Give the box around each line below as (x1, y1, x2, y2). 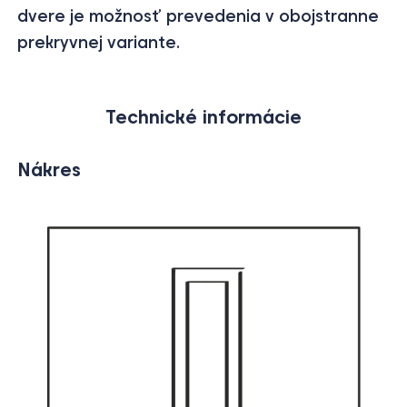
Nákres (17, 158, 82, 181)
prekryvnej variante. (17, 32, 181, 53)
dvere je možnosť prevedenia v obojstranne (17, 5, 380, 26)
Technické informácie (105, 105, 302, 128)
